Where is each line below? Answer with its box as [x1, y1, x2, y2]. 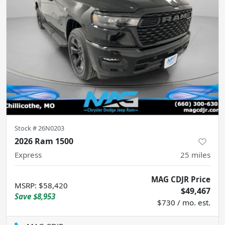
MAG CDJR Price [151, 174, 210, 184]
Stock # [15, 123, 38, 133]
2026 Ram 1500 [15, 135, 73, 147]
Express [15, 149, 42, 160]
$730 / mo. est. [157, 197, 210, 207]
